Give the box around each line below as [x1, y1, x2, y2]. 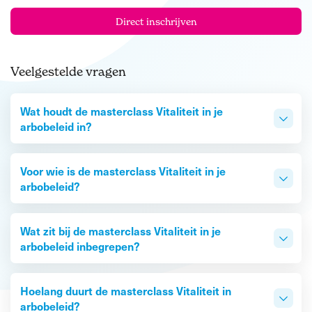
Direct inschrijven [115, 15, 197, 27]
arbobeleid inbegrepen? [20, 238, 140, 254]
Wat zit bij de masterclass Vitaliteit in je [20, 223, 221, 239]
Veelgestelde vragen [10, 64, 126, 79]
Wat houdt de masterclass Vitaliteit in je [20, 103, 223, 119]
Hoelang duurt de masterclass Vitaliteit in [20, 283, 231, 299]
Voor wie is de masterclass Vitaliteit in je [20, 163, 226, 179]
